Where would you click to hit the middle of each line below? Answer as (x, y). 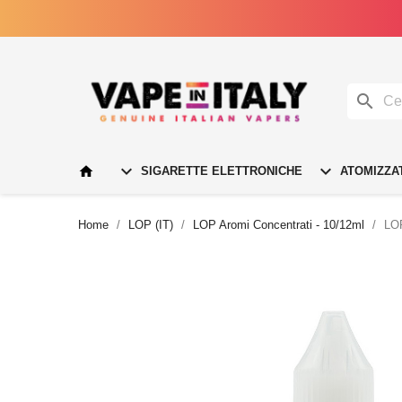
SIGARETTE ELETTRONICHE (220, 170)
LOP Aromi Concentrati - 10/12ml (279, 224)
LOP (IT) (151, 224)
